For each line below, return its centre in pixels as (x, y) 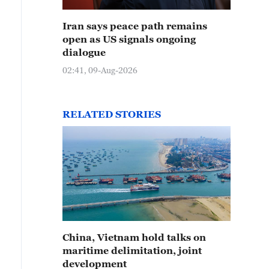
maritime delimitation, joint (132, 250)
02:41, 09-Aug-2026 (100, 70)
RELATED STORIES (112, 114)
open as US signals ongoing (129, 39)
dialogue (84, 52)
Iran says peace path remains (135, 26)
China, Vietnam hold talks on (134, 237)
